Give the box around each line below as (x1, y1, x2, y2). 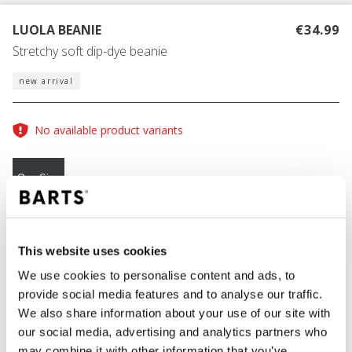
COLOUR (13, 230, 75, 252)
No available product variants (35, 123, 183, 138)
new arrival (19, 75, 74, 87)
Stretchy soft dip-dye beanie (13, 42, 167, 60)
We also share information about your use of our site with (18, 306, 331, 320)
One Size (17, 171, 60, 184)
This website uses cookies (18, 244, 167, 258)
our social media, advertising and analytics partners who (18, 324, 327, 339)
